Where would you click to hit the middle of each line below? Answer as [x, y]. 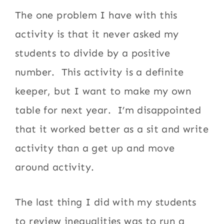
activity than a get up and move [95, 148]
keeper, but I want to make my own [103, 91]
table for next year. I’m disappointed [108, 110]
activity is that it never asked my [97, 34]
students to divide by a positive [93, 53]
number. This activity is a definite [99, 72]
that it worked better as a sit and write [112, 129]
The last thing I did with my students [106, 202]
